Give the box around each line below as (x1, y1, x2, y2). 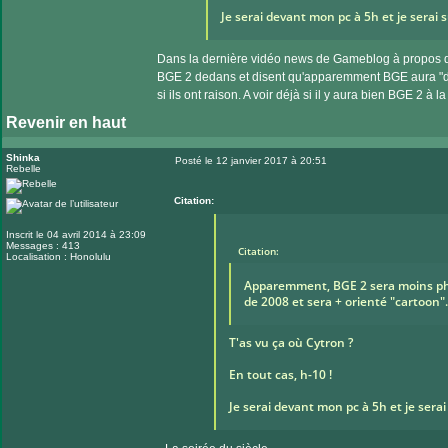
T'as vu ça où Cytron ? (228, 334, 353, 351)
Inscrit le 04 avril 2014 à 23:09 (6, 229, 146, 240)
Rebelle (6, 163, 41, 174)
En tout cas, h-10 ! (228, 366, 332, 383)
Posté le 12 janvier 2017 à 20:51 (175, 155, 327, 166)
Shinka (6, 152, 40, 163)
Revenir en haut (6, 114, 126, 131)
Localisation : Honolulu (6, 251, 111, 262)
